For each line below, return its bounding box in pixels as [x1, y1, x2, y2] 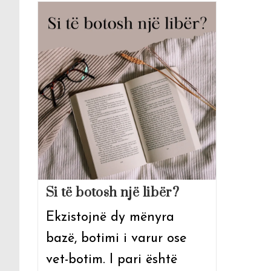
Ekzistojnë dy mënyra [45, 210, 174, 224]
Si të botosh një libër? [45, 184, 180, 201]
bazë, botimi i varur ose [45, 231, 187, 246]
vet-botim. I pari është [45, 252, 177, 267]
